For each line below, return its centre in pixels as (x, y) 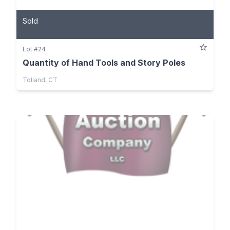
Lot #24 (34, 49)
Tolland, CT (40, 80)
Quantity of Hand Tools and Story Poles (104, 62)
